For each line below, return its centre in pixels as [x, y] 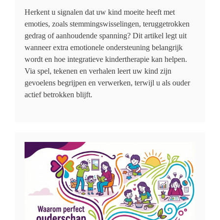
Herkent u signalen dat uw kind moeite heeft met [100, 12]
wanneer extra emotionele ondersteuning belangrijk [104, 47]
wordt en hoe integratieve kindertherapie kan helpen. [106, 59]
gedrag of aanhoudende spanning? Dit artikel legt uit [106, 36]
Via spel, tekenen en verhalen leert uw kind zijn [98, 71]
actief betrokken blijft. [58, 95]
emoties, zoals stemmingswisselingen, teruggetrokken [107, 24]
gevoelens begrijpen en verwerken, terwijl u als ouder [107, 83]
